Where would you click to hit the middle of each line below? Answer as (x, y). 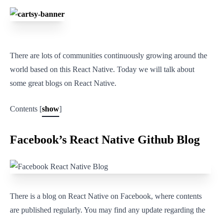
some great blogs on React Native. (63, 83)
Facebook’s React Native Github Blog (105, 140)
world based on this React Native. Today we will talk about (102, 69)
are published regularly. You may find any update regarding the (108, 210)
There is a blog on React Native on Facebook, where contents (106, 196)
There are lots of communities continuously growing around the (109, 55)
